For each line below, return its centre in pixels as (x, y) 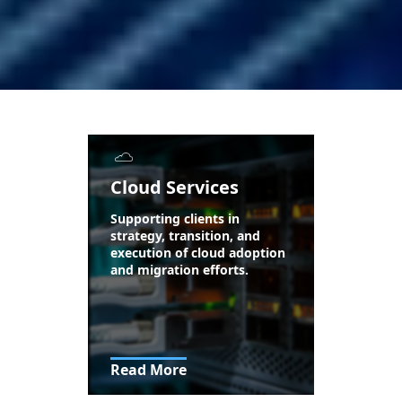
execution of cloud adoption (198, 253)
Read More (149, 370)
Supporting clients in (175, 218)
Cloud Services (175, 187)
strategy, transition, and (186, 236)
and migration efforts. (180, 270)
